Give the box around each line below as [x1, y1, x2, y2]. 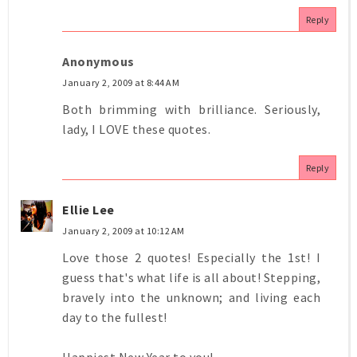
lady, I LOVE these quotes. [62, 120, 210, 137]
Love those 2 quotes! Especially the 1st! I [62, 249, 320, 265]
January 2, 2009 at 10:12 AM [62, 224, 185, 237]
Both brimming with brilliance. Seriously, [62, 100, 320, 117]
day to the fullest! [62, 308, 167, 325]
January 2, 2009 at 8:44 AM [62, 76, 179, 88]
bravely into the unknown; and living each [62, 288, 320, 305]
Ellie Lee [62, 201, 115, 218]
